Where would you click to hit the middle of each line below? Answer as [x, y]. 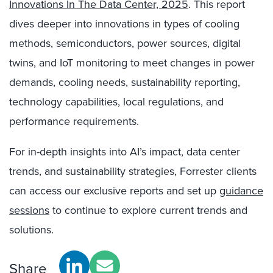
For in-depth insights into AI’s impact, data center [125, 152]
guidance [241, 191]
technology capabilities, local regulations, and [116, 102]
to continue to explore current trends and [148, 210]
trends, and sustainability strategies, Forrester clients [133, 171]
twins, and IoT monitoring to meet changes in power [132, 63]
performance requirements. [74, 121]
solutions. [31, 230]
